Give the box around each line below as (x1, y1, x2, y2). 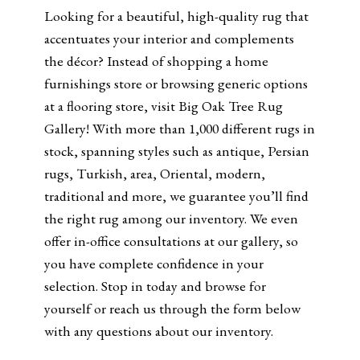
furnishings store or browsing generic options (44, 73, 309, 92)
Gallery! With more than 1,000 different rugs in (44, 118, 316, 137)
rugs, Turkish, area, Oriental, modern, (44, 163, 266, 182)
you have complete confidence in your (44, 253, 264, 272)
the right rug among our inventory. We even (44, 208, 299, 227)
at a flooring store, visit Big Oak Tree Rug (44, 96, 284, 115)
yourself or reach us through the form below (44, 298, 301, 317)
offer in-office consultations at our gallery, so (44, 231, 299, 250)
